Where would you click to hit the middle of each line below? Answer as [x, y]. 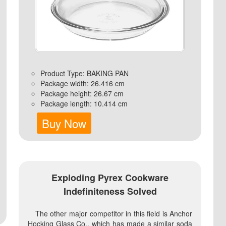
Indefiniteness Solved [110, 191]
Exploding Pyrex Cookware [110, 177]
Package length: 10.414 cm [84, 103]
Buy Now [64, 123]
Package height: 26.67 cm [82, 93]
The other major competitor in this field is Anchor [114, 213]
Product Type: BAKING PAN [84, 73]
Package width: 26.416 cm [82, 83]
